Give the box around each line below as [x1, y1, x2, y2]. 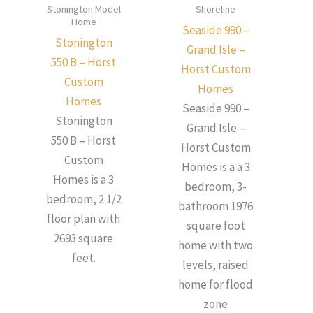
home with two [178, 238, 253, 254]
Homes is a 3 [53, 172, 114, 188]
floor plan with [47, 211, 120, 227]
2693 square [54, 231, 113, 247]
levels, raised [182, 257, 249, 273]
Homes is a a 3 [181, 159, 250, 175]
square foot [186, 218, 245, 234]
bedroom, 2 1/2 [45, 191, 122, 208]
